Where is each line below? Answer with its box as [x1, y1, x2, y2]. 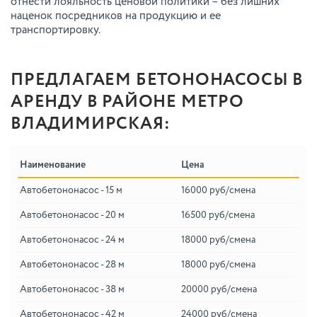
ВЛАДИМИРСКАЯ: [11, 115, 171, 133]
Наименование [20, 160, 86, 171]
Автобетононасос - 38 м [20, 284, 125, 295]
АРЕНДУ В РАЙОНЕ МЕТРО [11, 93, 244, 111]
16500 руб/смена [181, 210, 255, 221]
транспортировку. [11, 25, 100, 37]
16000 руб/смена [181, 185, 255, 196]
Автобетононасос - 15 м [20, 185, 122, 196]
